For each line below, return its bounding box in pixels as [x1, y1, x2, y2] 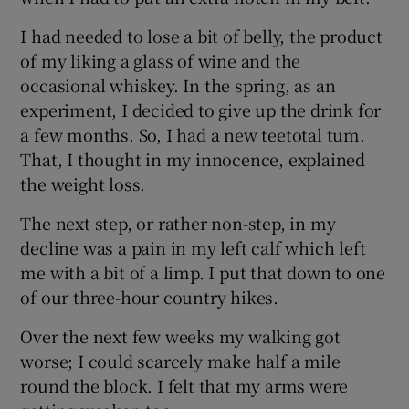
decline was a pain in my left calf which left [20, 235, 366, 259]
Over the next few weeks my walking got [20, 323, 341, 348]
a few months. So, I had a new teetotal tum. [20, 121, 365, 146]
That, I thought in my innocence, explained [20, 146, 366, 171]
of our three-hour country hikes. [20, 284, 279, 309]
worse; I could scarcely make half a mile [20, 348, 341, 372]
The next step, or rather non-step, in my [20, 210, 336, 235]
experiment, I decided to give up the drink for [20, 97, 382, 121]
